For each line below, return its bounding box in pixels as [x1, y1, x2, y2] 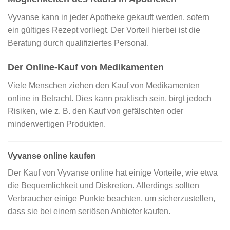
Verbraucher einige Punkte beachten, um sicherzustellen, [8, 194, 215, 203]
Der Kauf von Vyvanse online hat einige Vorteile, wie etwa [8, 168, 218, 177]
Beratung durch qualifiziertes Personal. [8, 39, 149, 48]
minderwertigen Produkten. [8, 119, 106, 128]
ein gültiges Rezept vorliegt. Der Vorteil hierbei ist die [8, 26, 200, 35]
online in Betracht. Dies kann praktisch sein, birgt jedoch [8, 93, 212, 103]
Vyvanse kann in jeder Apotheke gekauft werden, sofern [8, 13, 209, 22]
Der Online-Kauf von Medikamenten [8, 62, 164, 72]
